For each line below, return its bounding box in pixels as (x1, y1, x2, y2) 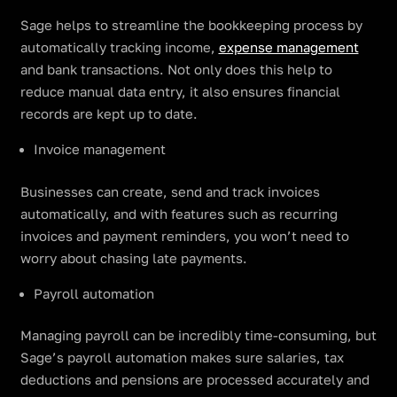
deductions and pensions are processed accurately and (19, 372, 370, 388)
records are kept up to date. (19, 106, 198, 122)
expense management (218, 40, 359, 56)
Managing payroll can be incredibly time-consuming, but (19, 328, 377, 344)
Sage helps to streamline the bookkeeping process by (19, 18, 362, 34)
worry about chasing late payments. (19, 250, 247, 266)
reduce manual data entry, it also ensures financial (19, 84, 340, 100)
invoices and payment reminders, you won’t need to (19, 228, 349, 244)
